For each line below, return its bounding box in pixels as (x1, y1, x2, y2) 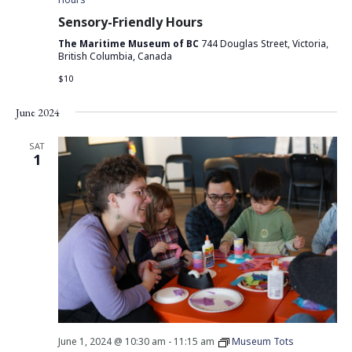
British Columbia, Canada (57, 49, 172, 63)
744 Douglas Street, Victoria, (200, 36, 328, 50)
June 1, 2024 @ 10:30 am (57, 334, 166, 348)
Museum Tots (231, 334, 294, 348)
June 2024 (15, 104, 60, 119)
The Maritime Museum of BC (57, 36, 201, 50)
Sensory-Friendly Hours (57, 13, 203, 31)
